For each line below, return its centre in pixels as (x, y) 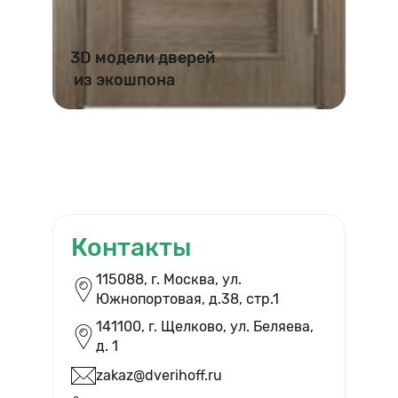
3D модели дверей (143, 58)
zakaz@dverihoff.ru (159, 376)
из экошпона (123, 80)
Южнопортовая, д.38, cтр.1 (187, 298)
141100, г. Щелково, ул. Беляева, (205, 326)
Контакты (131, 248)
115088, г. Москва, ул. (169, 279)
